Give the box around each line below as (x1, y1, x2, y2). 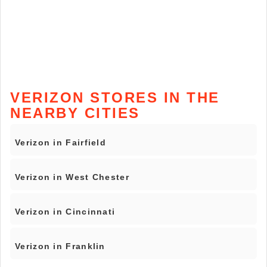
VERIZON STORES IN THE (10, 89, 220, 106)
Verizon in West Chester (15, 172, 129, 182)
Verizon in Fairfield (15, 138, 106, 148)
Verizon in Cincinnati (15, 207, 116, 217)
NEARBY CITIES (10, 105, 140, 122)
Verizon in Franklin (15, 241, 105, 252)
